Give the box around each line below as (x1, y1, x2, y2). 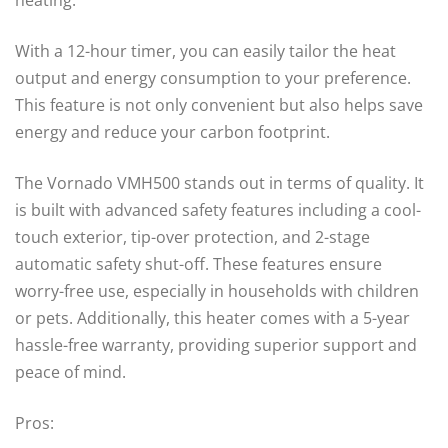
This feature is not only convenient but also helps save (15, 93, 423, 116)
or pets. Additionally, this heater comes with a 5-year (15, 306, 410, 329)
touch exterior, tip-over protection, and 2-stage (15, 225, 370, 248)
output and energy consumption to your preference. (15, 66, 411, 89)
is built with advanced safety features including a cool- (15, 198, 421, 221)
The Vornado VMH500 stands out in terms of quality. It (15, 171, 424, 194)
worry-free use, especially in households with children (15, 279, 419, 302)
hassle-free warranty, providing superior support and (15, 333, 417, 356)
